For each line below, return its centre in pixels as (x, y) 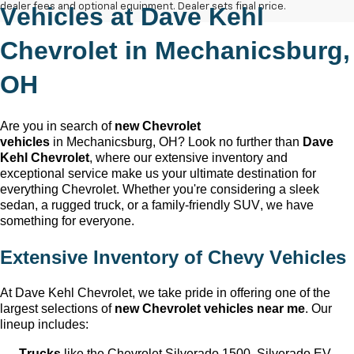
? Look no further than (240, 142)
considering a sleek (263, 190)
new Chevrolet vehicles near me (210, 308)
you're (190, 190)
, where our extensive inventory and (188, 158)
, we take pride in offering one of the (231, 292)
